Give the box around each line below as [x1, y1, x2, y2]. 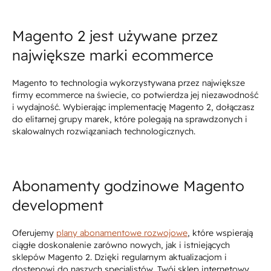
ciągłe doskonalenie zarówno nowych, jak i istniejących [12, 240, 230, 251]
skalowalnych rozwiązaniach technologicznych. [12, 126, 195, 137]
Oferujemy [12, 227, 56, 239]
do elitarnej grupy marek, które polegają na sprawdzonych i [12, 114, 247, 125]
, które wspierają [188, 227, 253, 239]
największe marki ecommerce [12, 46, 214, 65]
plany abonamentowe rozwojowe [56, 227, 188, 239]
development [12, 196, 103, 215]
